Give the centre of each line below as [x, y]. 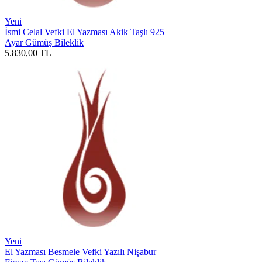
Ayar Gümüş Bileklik [44, 42]
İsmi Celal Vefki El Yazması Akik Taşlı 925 [85, 32]
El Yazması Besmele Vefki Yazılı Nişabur [80, 251]
